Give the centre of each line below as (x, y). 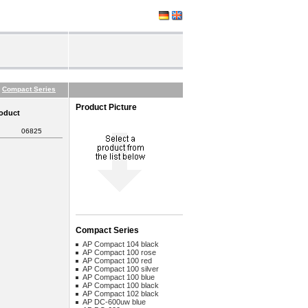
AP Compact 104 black (121, 244)
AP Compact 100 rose (119, 252)
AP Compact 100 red (117, 261)
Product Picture (106, 107)
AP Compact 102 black (121, 294)
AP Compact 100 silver (121, 269)
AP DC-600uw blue (114, 302)
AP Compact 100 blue (119, 277)
